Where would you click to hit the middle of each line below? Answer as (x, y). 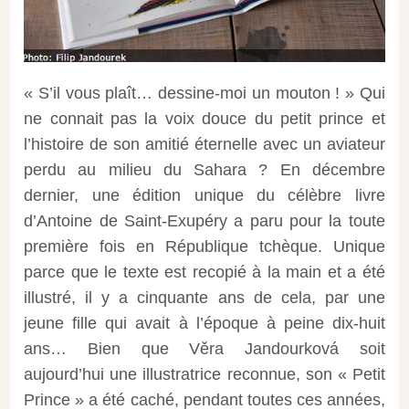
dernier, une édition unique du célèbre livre (204, 195)
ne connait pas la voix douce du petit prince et (204, 118)
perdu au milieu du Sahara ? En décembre (204, 169)
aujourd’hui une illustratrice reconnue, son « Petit (204, 374)
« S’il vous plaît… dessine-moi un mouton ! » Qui (204, 93)
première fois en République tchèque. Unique (204, 246)
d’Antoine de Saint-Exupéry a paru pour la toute (204, 220)
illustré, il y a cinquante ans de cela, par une (204, 297)
